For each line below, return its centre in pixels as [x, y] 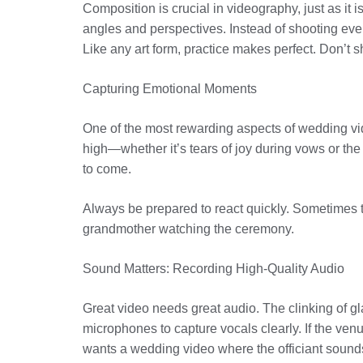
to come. [107, 169]
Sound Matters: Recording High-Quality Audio [214, 269]
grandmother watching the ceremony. [188, 229]
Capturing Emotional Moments [170, 89]
